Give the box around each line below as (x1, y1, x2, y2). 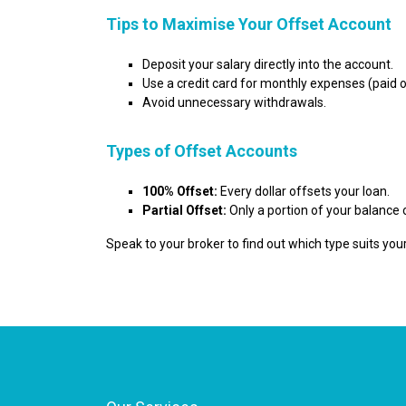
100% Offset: (142, 184, 217, 198)
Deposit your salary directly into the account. (142, 57, 393, 72)
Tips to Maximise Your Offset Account (106, 14, 391, 34)
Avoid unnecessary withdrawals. (142, 95, 326, 110)
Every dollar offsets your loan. (217, 184, 390, 198)
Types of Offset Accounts (106, 141, 297, 160)
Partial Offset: (142, 203, 227, 217)
